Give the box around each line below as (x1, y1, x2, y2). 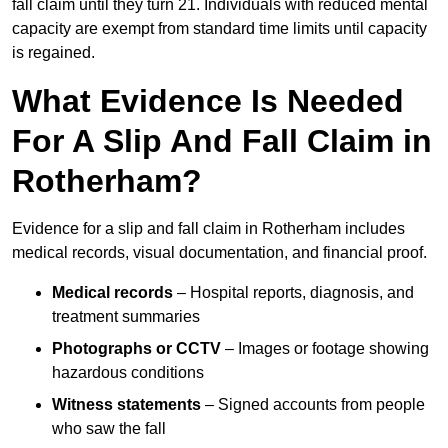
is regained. (12, 44, 95, 62)
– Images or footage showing (221, 340, 429, 358)
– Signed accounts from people (201, 396, 425, 414)
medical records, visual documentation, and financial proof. (12, 244, 427, 262)
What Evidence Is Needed (12, 83, 404, 120)
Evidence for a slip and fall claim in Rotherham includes (12, 220, 405, 238)
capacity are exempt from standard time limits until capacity (12, 20, 427, 38)
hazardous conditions (52, 364, 204, 382)
